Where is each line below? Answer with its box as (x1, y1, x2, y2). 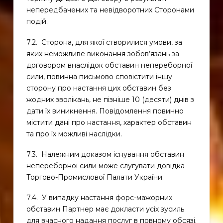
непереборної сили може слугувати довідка (26, 161, 185, 170)
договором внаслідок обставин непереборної (26, 60, 192, 70)
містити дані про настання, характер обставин (26, 117, 192, 127)
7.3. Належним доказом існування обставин (26, 149, 184, 159)
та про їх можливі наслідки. (26, 129, 122, 138)
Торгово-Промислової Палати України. (26, 172, 164, 182)
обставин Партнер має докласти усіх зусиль (26, 205, 184, 214)
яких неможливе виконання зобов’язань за (26, 49, 179, 58)
